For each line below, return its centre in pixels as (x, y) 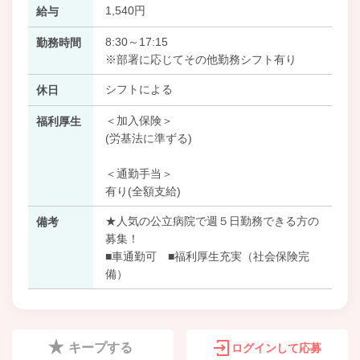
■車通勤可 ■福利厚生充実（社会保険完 (207, 256)
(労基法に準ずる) (148, 138)
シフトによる (139, 89)
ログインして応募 (276, 348)
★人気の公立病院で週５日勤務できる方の (212, 221)
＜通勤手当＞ (139, 173)
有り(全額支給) (143, 191)
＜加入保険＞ (139, 120)
